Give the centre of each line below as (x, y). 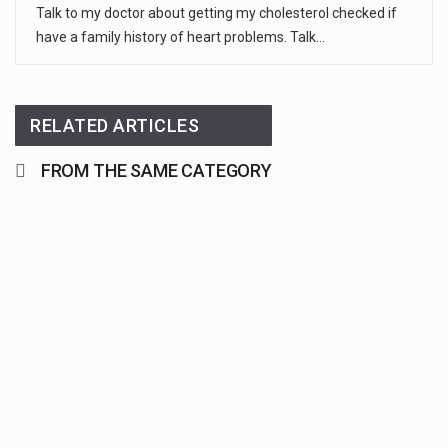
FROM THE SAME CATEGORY (156, 170)
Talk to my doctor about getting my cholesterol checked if (216, 12)
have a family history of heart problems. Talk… (180, 36)
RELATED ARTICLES (115, 125)
